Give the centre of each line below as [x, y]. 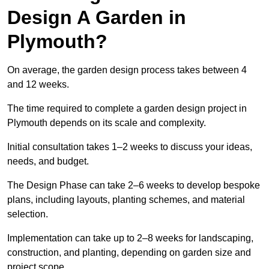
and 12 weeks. [38, 85]
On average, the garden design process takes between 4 [127, 70]
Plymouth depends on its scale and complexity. [108, 123]
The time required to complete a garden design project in [127, 109]
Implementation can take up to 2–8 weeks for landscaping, [130, 238]
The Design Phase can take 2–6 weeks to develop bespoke [134, 186]
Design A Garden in [97, 18]
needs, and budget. [48, 162]
